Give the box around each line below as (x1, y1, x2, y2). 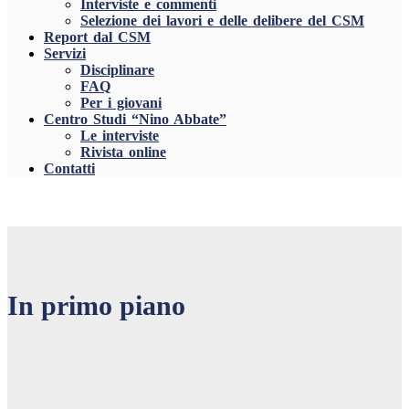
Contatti (44, 161, 95, 176)
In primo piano (7, 289, 185, 320)
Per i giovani (80, 95, 162, 110)
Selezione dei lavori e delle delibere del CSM (80, 13, 364, 28)
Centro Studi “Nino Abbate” (44, 111, 226, 127)
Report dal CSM (44, 29, 151, 45)
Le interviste (80, 128, 159, 143)
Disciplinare (80, 62, 154, 78)
